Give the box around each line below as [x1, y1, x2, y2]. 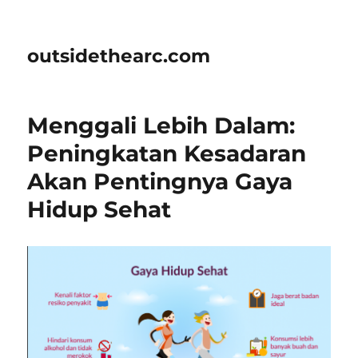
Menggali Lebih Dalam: [27, 112, 296, 139]
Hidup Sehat [27, 196, 172, 223]
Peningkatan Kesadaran [27, 140, 307, 167]
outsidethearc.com [27, 45, 211, 67]
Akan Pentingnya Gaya [27, 168, 293, 195]
